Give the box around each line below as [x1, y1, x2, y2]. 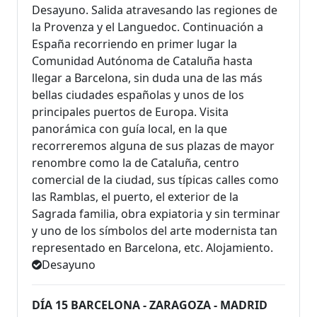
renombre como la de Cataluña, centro [32, 154, 239, 171]
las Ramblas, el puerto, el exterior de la [32, 188, 238, 204]
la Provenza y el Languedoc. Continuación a [32, 18, 263, 35]
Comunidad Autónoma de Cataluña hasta [32, 52, 253, 69]
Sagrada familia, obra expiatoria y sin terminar [32, 205, 280, 221]
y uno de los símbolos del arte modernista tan [32, 222, 277, 238]
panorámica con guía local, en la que [32, 120, 227, 137]
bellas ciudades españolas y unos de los [32, 86, 244, 103]
